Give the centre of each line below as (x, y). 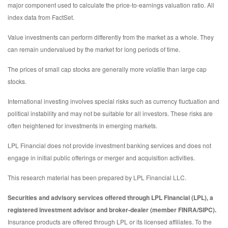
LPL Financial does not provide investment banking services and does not (109, 145)
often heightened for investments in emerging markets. (82, 125)
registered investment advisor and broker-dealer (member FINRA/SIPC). (112, 209)
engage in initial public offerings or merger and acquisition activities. (101, 157)
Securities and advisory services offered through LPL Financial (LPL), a (110, 197)
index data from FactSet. (41, 17)
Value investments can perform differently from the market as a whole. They (111, 37)
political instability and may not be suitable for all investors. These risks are (110, 113)
